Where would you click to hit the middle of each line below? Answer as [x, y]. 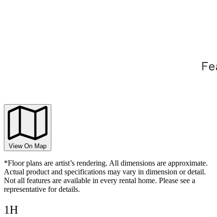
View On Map [28, 146]
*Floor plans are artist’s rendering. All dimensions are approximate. [106, 163]
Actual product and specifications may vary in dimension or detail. [105, 172]
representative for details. [42, 189]
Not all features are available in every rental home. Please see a [100, 181]
